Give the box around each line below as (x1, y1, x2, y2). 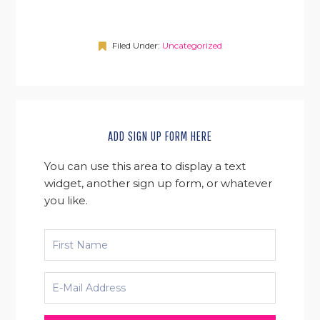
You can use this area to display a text (44, 159, 246, 173)
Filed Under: (111, 39, 162, 51)
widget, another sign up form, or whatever (44, 176, 273, 190)
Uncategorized (161, 39, 222, 51)
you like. (44, 193, 89, 207)
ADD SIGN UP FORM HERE (108, 128, 212, 144)
